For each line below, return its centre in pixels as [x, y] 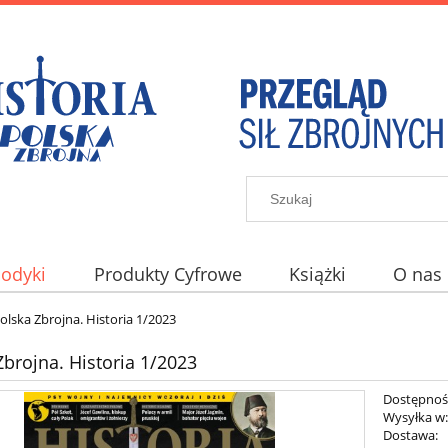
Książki [317, 274]
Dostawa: [411, 434]
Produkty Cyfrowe [167, 274]
